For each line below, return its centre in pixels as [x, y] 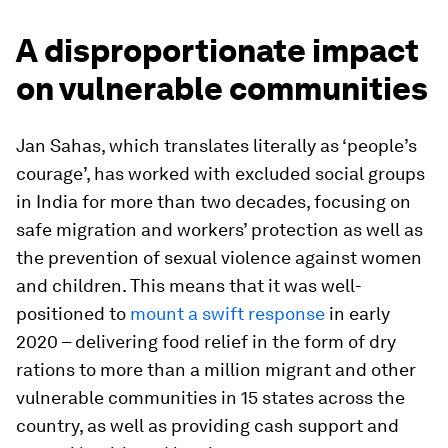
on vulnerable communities [222, 88]
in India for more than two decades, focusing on [213, 201]
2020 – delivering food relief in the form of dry [206, 341]
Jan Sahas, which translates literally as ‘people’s [216, 145]
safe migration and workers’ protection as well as [219, 229]
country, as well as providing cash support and [207, 425]
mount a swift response [227, 313]
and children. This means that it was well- [189, 285]
